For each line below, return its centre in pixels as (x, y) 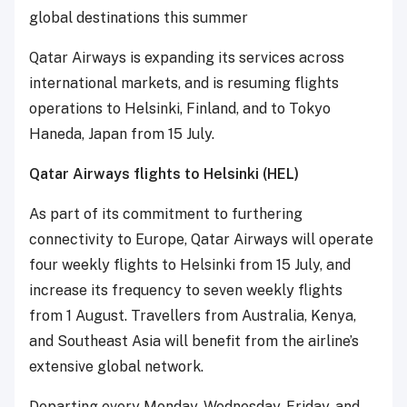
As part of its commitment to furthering (166, 213)
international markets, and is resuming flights (184, 83)
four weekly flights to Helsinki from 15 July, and (190, 264)
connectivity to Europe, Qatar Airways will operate (201, 239)
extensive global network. (118, 366)
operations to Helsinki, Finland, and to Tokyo (180, 108)
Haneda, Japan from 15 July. (122, 134)
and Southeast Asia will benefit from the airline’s (194, 341)
